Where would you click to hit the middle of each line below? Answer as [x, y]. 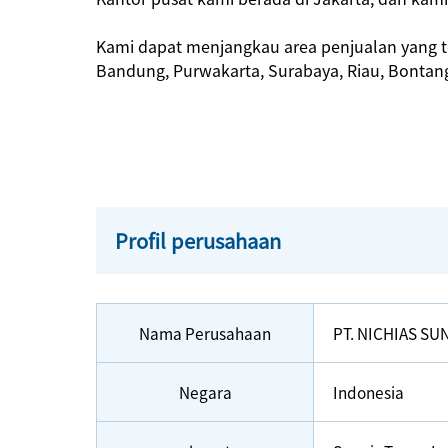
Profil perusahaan [198, 241]
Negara [205, 392]
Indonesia [368, 392]
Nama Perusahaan [205, 333]
